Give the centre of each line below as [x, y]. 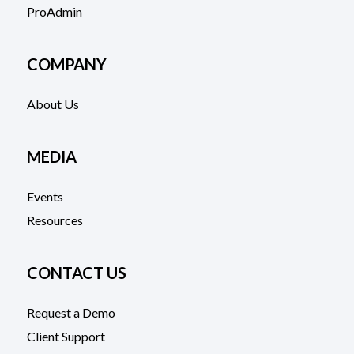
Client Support [66, 336]
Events [45, 196]
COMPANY [66, 64]
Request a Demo [71, 312]
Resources [55, 220]
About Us [53, 104]
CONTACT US [76, 272]
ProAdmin [54, 11]
